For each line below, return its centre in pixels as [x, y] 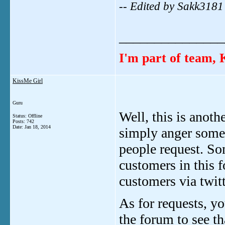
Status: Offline [27, 116]
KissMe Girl [28, 81]
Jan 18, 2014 [38, 127]
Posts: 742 [23, 121]
